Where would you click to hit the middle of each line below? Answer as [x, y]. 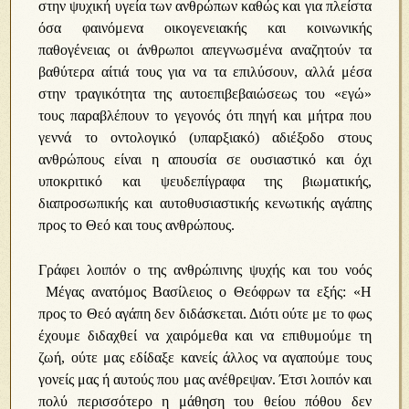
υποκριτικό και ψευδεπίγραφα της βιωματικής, [205, 181]
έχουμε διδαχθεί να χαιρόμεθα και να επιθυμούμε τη [205, 336]
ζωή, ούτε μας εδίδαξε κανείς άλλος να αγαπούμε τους [205, 357]
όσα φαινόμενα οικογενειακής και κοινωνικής [205, 28]
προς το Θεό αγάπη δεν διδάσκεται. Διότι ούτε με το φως [205, 314]
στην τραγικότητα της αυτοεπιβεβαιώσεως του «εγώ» [205, 94]
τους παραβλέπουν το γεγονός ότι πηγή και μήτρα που [205, 115]
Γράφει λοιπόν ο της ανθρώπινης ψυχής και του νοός [205, 270]
